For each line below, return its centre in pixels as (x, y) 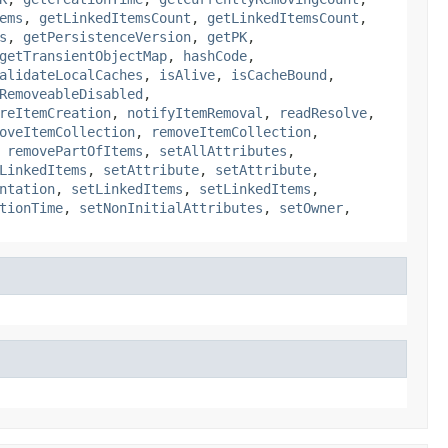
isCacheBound (279, 74)
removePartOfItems (75, 150)
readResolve (323, 112)
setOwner (311, 207)
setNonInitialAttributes (171, 207)
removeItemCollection (231, 131)
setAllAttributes (223, 150)
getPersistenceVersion (107, 36)
